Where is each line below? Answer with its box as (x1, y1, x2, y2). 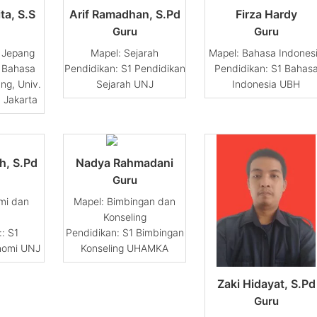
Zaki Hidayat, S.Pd (217, 276, 316, 291)
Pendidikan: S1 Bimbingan (65, 226, 184, 238)
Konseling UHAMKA (81, 241, 168, 254)
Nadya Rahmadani (76, 155, 173, 170)
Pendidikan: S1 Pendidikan (64, 62, 185, 74)
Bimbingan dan (107, 195, 175, 207)
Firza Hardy (235, 6, 297, 21)
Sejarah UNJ (96, 77, 154, 90)
